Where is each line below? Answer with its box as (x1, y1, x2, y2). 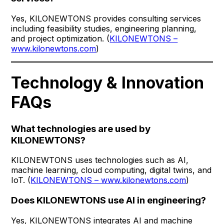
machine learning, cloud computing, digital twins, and (11, 165, 212, 175)
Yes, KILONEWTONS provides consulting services (11, 13, 201, 23)
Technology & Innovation (11, 73, 204, 93)
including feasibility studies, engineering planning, (11, 23, 197, 33)
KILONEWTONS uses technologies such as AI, (11, 155, 189, 165)
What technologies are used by (11, 122, 151, 134)
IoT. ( (11, 175, 31, 185)
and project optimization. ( (11, 33, 110, 43)
